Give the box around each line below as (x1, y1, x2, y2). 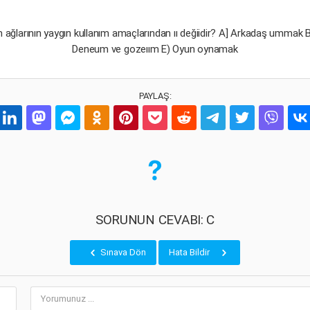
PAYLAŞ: (138, 91, 172, 101)
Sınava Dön (98, 247, 146, 257)
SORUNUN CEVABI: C (95, 212, 215, 228)
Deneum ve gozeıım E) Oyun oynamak (72, 43, 238, 55)
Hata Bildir (169, 247, 212, 257)
